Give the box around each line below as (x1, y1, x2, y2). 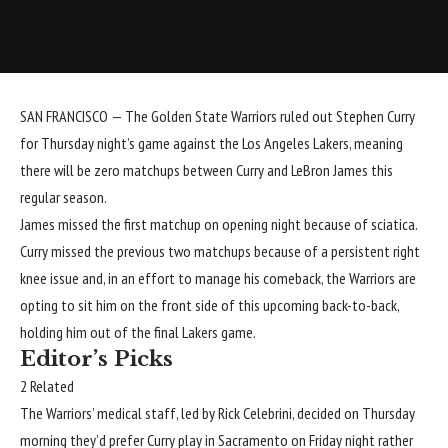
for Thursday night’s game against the (20, 133, 242, 154)
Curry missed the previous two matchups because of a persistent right (20, 241, 420, 262)
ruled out (277, 106, 336, 127)
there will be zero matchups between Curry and (20, 160, 291, 181)
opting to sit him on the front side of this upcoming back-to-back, (20, 295, 399, 316)
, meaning (349, 133, 403, 154)
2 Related (20, 376, 74, 397)
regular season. (20, 187, 107, 208)
